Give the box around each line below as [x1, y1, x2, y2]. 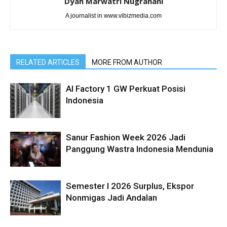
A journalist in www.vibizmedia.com [65, 12, 162, 20]
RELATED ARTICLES [16, 58, 80, 67]
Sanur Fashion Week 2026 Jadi [66, 132, 185, 143]
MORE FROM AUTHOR [92, 58, 162, 67]
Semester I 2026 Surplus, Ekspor [66, 181, 194, 192]
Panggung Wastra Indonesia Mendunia [66, 144, 213, 155]
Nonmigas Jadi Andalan [66, 193, 157, 203]
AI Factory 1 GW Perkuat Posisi [66, 84, 185, 94]
